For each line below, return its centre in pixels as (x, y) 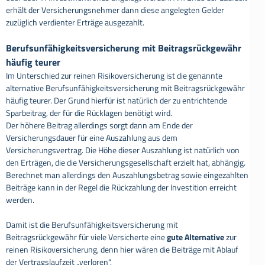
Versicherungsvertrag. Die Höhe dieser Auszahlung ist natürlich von (123, 150)
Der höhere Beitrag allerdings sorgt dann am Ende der (99, 125)
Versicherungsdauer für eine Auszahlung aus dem (92, 138)
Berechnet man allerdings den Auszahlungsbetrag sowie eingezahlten (127, 175)
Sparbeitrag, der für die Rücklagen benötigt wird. (89, 113)
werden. (20, 200)
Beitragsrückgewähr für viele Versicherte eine (86, 237)
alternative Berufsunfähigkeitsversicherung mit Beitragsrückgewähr (125, 88)
